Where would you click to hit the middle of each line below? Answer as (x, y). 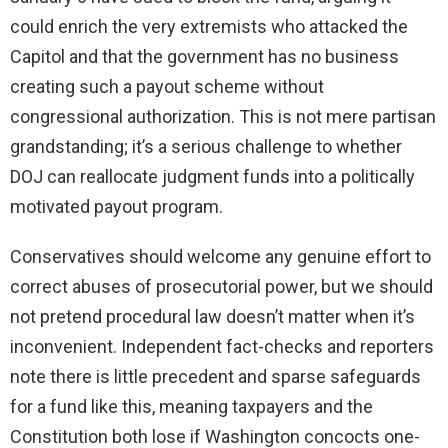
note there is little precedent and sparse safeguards (215, 377)
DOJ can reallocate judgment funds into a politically (212, 177)
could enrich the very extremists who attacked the (209, 27)
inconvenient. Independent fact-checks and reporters (222, 347)
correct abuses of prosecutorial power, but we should (221, 287)
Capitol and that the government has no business (204, 57)
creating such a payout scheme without (167, 87)
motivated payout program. (116, 207)
